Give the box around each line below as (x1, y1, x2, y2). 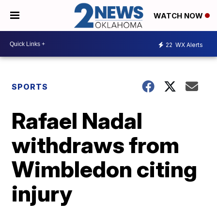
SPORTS (12, 82, 48, 92)
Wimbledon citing (12, 155, 198, 183)
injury (12, 180, 73, 207)
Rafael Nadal (12, 107, 143, 135)
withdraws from (12, 131, 180, 159)
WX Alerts (174, 41, 203, 48)
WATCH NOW (154, 11, 205, 21)
